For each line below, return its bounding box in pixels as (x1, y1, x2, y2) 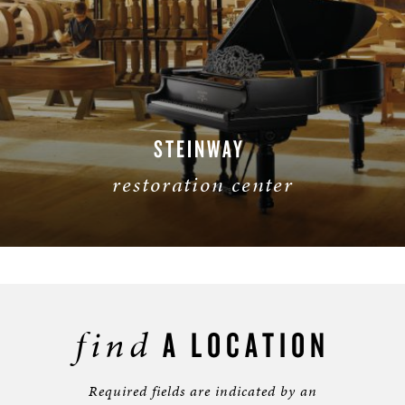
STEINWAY (154, 133, 251, 164)
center (231, 169, 294, 200)
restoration (111, 169, 225, 200)
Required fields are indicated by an (88, 381, 317, 401)
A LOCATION (153, 323, 330, 366)
